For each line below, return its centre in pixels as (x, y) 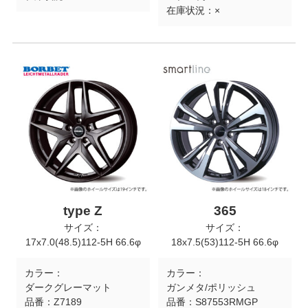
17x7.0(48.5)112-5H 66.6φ (83, 242)
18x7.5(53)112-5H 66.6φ (225, 242)
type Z (83, 210)
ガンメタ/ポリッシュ (211, 287)
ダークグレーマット (68, 287)
